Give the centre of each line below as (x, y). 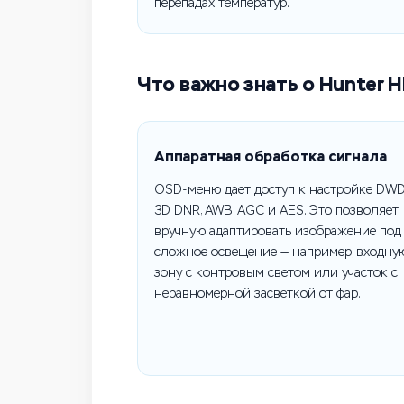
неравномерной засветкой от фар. (257, 294)
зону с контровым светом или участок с (276, 273)
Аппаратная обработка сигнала (271, 156)
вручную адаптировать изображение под (278, 231)
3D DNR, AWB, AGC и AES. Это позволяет (276, 211)
